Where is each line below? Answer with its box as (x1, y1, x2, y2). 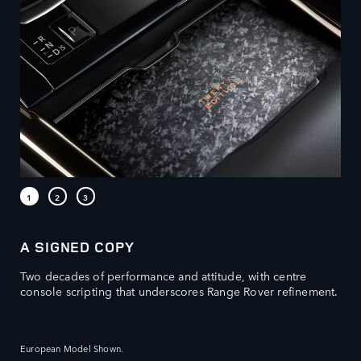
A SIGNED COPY (20, 237, 135, 257)
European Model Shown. (20, 342, 124, 356)
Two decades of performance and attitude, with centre (20, 268, 307, 284)
